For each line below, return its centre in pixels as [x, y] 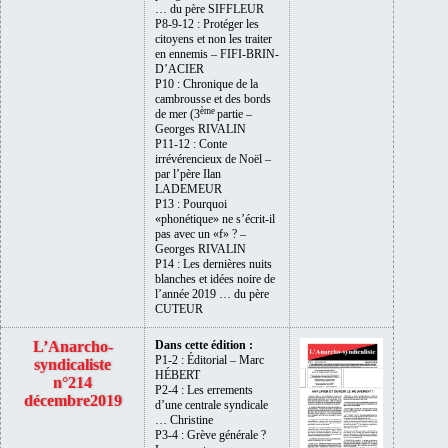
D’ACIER [179, 68]
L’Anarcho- [72, 346]
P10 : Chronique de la [206, 83]
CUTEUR [179, 308]
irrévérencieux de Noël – [213, 158]
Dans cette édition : [204, 344]
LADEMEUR [188, 188]
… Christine [184, 419]
